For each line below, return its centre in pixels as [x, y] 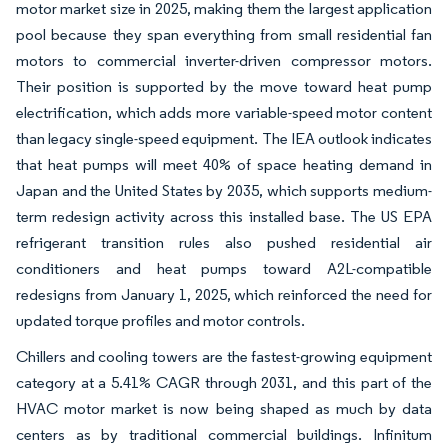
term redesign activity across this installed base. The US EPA [224, 216]
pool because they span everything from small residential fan [224, 34]
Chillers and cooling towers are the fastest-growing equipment [224, 356]
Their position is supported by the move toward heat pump [224, 86]
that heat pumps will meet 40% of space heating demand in [224, 164]
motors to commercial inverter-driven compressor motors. [224, 60]
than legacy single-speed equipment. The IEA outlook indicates [224, 138]
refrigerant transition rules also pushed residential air [224, 242]
